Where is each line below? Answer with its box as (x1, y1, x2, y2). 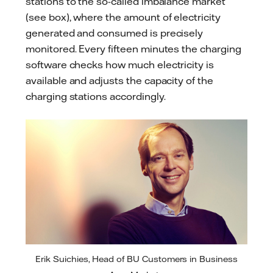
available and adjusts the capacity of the (26, 74, 213, 87)
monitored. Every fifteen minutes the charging (26, 42, 241, 55)
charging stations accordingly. (26, 90, 166, 102)
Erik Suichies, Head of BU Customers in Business (35, 253, 238, 265)
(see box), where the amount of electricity (26, 10, 221, 23)
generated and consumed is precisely (26, 26, 204, 39)
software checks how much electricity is (26, 58, 214, 71)
